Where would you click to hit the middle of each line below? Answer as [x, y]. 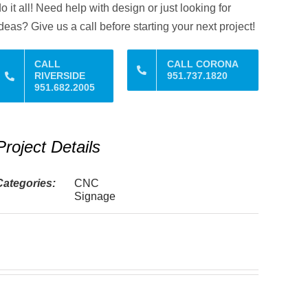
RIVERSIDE [59, 76]
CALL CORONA [203, 64]
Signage [95, 196]
